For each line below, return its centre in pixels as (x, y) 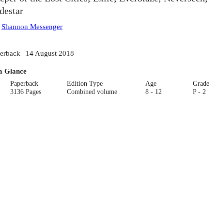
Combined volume (92, 92)
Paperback (24, 83)
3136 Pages (26, 92)
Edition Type (85, 83)
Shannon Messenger (32, 27)
